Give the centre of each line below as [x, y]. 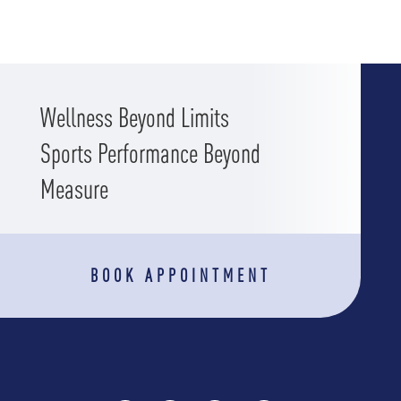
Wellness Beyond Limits [134, 118]
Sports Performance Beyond [150, 154]
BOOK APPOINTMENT [180, 276]
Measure [74, 189]
